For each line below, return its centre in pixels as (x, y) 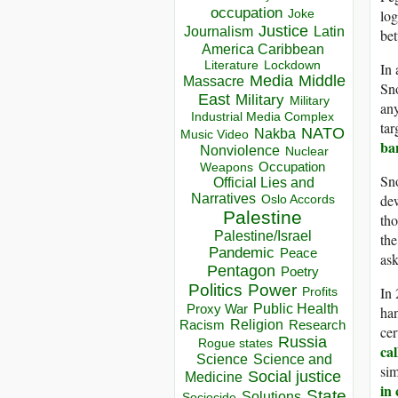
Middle (322, 81)
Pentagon (241, 271)
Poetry (299, 272)
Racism (202, 325)
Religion (257, 325)
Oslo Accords (298, 200)
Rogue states (235, 344)
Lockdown (292, 65)
